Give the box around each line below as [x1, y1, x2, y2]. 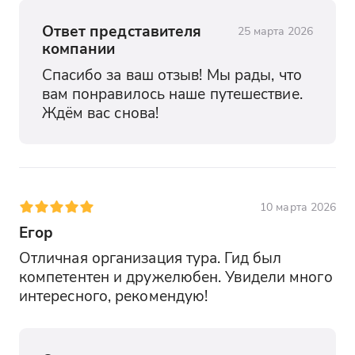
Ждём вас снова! [41, 101, 158, 122]
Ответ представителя [41, 20, 202, 40]
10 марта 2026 [260, 199, 337, 215]
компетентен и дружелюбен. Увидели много [18, 266, 333, 287]
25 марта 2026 [237, 22, 314, 38]
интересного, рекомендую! [18, 285, 208, 306]
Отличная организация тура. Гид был [18, 247, 282, 268]
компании [41, 37, 116, 58]
